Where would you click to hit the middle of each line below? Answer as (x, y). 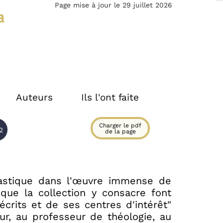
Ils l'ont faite (110, 97)
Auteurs (34, 97)
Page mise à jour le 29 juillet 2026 (113, 5)
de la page (120, 131)
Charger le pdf (120, 125)
